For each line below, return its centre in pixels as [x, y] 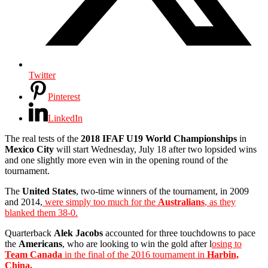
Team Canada [33, 254]
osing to [227, 243]
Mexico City [29, 149]
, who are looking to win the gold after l [137, 243]
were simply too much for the [100, 202]
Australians [181, 202]
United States [48, 191]
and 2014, [24, 202]
